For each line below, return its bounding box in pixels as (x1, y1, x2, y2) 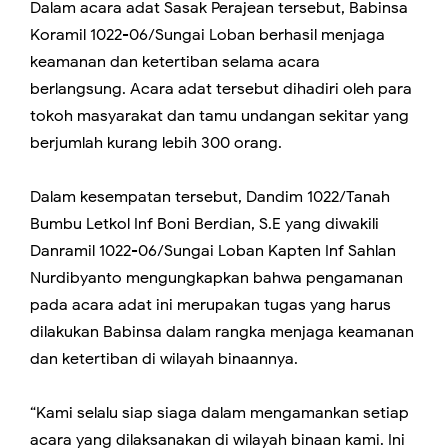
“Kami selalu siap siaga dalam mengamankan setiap (30, 403, 409, 424)
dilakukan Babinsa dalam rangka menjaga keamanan (30, 322, 414, 343)
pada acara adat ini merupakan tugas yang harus (30, 295, 391, 316)
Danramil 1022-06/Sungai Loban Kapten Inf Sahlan (30, 241, 396, 262)
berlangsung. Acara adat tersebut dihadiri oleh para (30, 79, 412, 100)
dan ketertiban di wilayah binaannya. (30, 349, 298, 370)
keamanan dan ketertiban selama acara (30, 52, 320, 73)
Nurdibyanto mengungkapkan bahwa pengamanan (30, 268, 403, 289)
